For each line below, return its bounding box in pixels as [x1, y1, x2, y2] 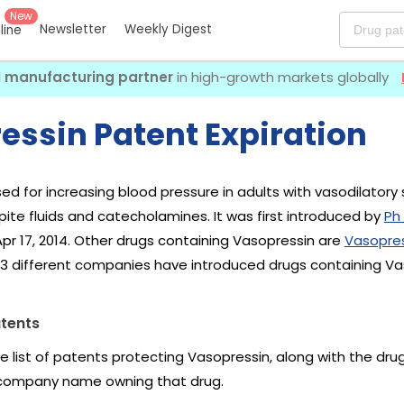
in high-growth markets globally [173, 68, 392, 87]
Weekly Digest [124, 21, 212, 39]
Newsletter [40, 21, 106, 39]
